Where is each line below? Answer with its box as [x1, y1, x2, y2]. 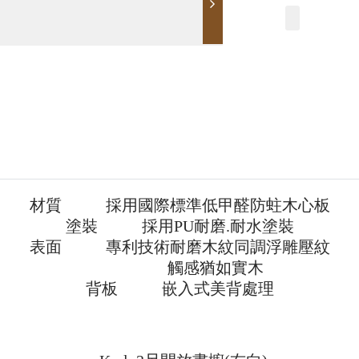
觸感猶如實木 [95, 258, 264, 276]
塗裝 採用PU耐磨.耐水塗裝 [65, 216, 294, 235]
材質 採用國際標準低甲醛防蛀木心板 [29, 196, 330, 214]
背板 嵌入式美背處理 [85, 279, 274, 297]
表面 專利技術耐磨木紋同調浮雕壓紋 [29, 237, 330, 256]
